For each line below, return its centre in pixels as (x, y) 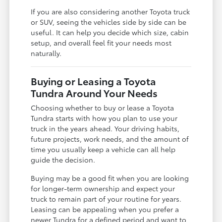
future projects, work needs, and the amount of (110, 139)
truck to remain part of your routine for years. (106, 198)
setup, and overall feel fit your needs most (101, 42)
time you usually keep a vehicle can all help (103, 149)
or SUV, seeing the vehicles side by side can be (109, 22)
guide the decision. (63, 159)
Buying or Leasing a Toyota (94, 81)
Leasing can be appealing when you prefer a (105, 209)
